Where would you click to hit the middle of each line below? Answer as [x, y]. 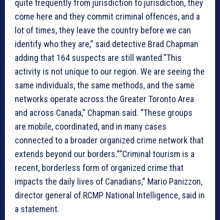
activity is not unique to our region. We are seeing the [110, 71]
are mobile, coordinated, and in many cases [91, 126]
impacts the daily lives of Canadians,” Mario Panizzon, [109, 181]
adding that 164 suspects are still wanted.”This [98, 57]
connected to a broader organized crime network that [109, 140]
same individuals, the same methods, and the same [105, 85]
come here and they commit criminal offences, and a [107, 16]
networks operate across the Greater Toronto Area [104, 99]
